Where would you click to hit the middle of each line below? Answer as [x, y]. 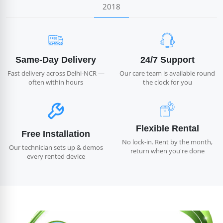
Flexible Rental [167, 128]
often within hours [56, 82]
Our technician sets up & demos [56, 147]
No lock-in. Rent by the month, [167, 142]
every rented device [56, 156]
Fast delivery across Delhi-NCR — [56, 73]
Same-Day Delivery [56, 59]
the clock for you [167, 82]
